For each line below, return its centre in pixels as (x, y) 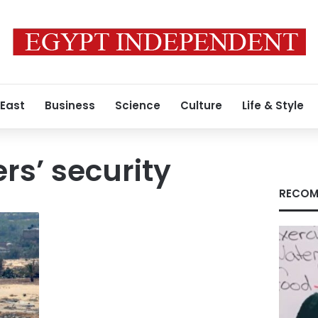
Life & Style (273, 105)
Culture (201, 105)
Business (70, 105)
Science (138, 105)
